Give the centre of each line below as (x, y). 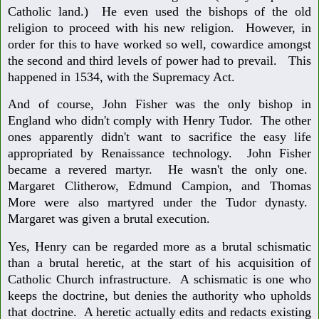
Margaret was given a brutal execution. (109, 219)
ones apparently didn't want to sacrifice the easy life (159, 137)
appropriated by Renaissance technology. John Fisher (159, 153)
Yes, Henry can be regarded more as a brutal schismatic (159, 247)
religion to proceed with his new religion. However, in (159, 27)
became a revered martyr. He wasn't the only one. (159, 170)
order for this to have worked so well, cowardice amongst (159, 44)
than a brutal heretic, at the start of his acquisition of (159, 263)
